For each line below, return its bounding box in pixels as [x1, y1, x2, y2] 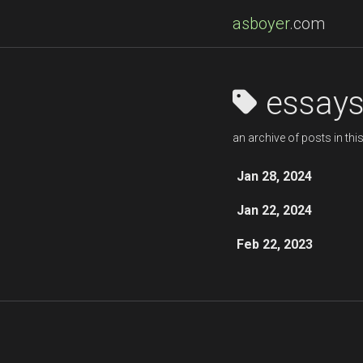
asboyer [233, 14, 289, 33]
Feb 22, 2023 [236, 237, 313, 252]
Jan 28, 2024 [236, 169, 312, 184]
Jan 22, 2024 [236, 203, 312, 218]
